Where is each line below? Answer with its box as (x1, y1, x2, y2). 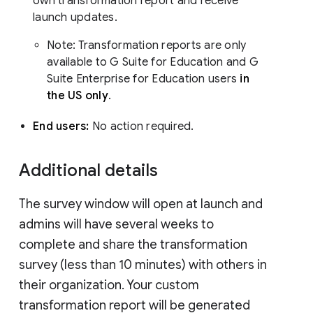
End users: (33, 119, 89, 133)
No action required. (89, 119, 197, 133)
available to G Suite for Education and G (47, 54, 259, 69)
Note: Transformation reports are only (47, 38, 247, 52)
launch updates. (33, 10, 120, 24)
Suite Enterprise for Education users (47, 71, 240, 86)
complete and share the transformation (19, 236, 247, 252)
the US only (47, 88, 108, 103)
